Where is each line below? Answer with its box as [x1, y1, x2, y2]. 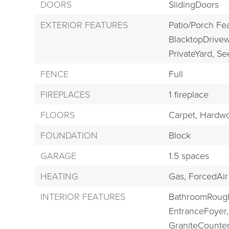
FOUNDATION [40, 129, 98, 142]
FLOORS [40, 108, 75, 121]
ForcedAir [188, 170, 228, 182]
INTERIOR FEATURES [40, 190, 126, 203]
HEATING [40, 170, 79, 182]
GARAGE [40, 149, 77, 162]
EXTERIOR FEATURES [40, 18, 128, 31]
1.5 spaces [168, 149, 209, 162]
